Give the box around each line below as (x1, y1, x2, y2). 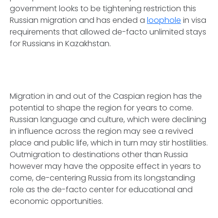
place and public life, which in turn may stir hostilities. (10, 137, 208, 149)
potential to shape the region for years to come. (10, 102, 193, 114)
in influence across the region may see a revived (10, 126, 193, 137)
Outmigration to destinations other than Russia (10, 149, 188, 161)
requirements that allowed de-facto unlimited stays (10, 26, 206, 38)
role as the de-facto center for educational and (10, 184, 193, 196)
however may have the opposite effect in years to (10, 161, 201, 172)
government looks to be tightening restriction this (10, 3, 196, 15)
